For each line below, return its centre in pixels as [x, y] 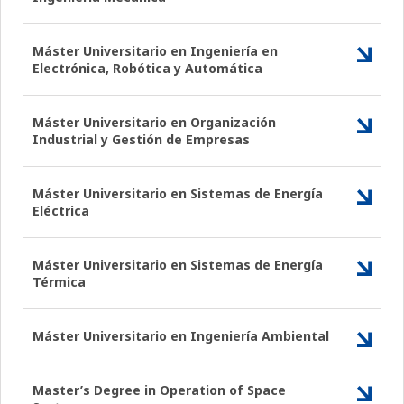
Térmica [59, 281]
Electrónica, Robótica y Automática [147, 68]
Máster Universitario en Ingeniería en [155, 50]
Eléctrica [61, 210]
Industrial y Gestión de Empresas [141, 139]
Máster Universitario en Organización [154, 122]
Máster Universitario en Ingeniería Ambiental [181, 335]
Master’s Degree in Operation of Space [159, 390]
